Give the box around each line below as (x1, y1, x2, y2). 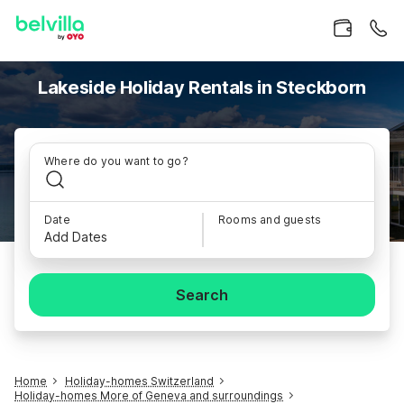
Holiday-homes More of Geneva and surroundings (14, 389, 283, 402)
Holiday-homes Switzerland (65, 374, 214, 388)
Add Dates (44, 229, 107, 244)
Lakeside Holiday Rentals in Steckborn (37, 77, 367, 98)
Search (176, 286, 228, 304)
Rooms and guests (218, 213, 322, 226)
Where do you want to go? (44, 154, 188, 168)
